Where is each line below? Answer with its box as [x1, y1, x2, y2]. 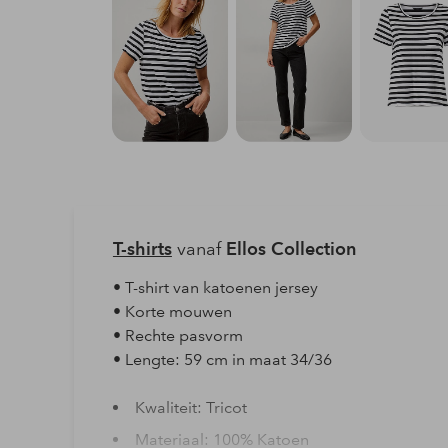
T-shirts [112, 237, 172, 259]
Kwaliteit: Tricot [134, 397, 247, 417]
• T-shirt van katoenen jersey [112, 277, 318, 297]
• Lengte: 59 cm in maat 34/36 [112, 349, 332, 369]
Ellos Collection [225, 237, 356, 259]
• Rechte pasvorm [112, 325, 243, 345]
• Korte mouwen [112, 301, 232, 321]
